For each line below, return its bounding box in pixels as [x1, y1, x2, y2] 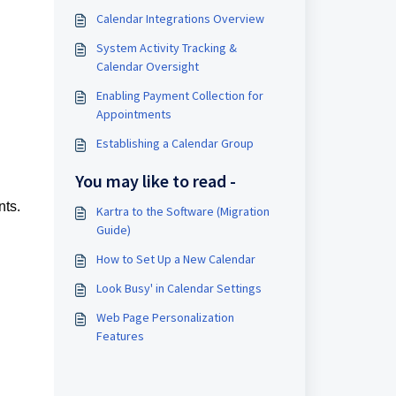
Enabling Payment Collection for [95, 88, 263, 103]
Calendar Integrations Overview [95, 11, 264, 27]
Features [95, 328, 144, 344]
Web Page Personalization [95, 309, 234, 325]
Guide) [95, 222, 131, 238]
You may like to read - [74, 170, 236, 192]
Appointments [95, 106, 171, 122]
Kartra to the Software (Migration [95, 203, 270, 219]
